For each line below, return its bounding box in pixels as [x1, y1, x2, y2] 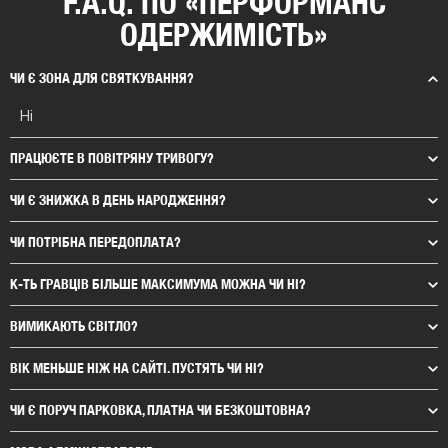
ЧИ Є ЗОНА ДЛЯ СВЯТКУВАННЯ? [10, 69, 194, 86]
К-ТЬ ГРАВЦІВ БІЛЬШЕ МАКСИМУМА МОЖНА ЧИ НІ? [10, 275, 306, 292]
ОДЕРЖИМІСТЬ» [120, 14, 328, 53]
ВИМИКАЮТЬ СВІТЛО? [10, 317, 138, 334]
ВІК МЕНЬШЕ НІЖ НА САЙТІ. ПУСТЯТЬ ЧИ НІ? [10, 359, 264, 376]
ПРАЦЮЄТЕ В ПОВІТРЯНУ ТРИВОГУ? [10, 149, 214, 166]
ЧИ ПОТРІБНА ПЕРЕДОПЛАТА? [10, 233, 181, 250]
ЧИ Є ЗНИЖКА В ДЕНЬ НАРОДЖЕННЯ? [10, 191, 226, 208]
